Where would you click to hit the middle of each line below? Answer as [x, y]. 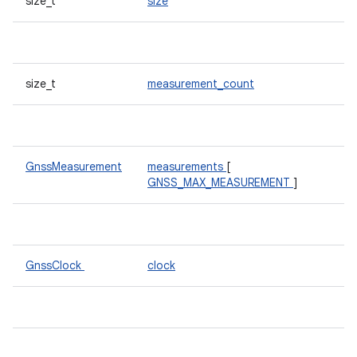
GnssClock [55, 265]
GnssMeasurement [74, 167]
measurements [187, 167]
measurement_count [201, 84]
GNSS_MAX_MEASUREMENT [220, 182]
